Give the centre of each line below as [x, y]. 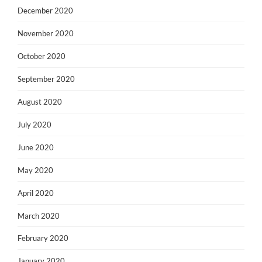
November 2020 [46, 34]
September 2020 [46, 79]
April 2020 [36, 193]
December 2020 [45, 11]
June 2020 [36, 147]
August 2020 [40, 101]
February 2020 [43, 238]
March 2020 [39, 216]
